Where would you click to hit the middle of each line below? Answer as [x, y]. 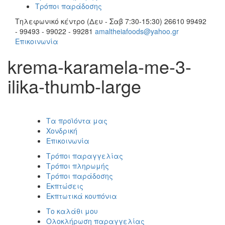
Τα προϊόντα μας [77, 121]
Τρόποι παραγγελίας [85, 156]
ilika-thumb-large [74, 86]
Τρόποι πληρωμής [78, 166]
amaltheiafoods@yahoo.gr [137, 31]
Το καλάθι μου [72, 211]
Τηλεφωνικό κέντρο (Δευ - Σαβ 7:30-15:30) [89, 21]
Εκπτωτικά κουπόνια [82, 196]
